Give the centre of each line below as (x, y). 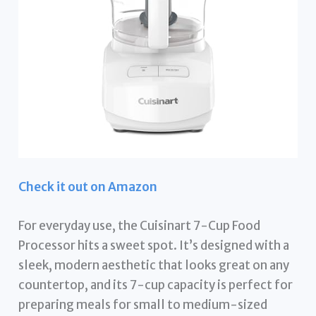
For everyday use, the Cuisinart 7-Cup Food (140, 225)
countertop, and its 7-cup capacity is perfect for (156, 285)
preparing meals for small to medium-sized (143, 304)
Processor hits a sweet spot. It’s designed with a (154, 245)
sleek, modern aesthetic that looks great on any (154, 265)
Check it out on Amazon (88, 187)
